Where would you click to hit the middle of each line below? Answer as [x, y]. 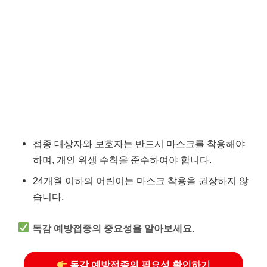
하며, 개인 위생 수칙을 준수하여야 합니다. [122, 160]
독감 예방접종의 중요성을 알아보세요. [114, 228]
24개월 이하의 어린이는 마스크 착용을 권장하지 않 [141, 181]
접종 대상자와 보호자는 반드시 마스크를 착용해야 [139, 144]
